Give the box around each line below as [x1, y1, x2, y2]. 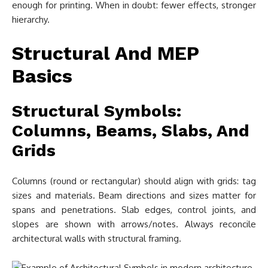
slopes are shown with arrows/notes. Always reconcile [12, 218, 256, 230]
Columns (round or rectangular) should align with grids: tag [12, 175, 256, 187]
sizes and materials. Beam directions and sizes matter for [12, 190, 256, 201]
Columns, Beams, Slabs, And [12, 121, 249, 141]
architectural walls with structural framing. [12, 233, 181, 244]
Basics [12, 65, 72, 87]
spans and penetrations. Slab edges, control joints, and [12, 204, 256, 215]
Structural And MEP [12, 42, 199, 65]
